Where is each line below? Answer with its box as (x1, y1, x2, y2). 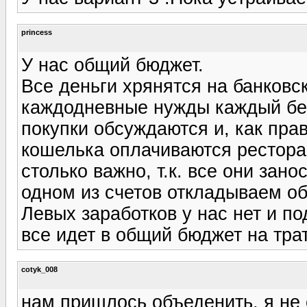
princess (21, 27, 52, 36)
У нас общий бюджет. (21, 54, 204, 75)
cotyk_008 (21, 265, 58, 273)
